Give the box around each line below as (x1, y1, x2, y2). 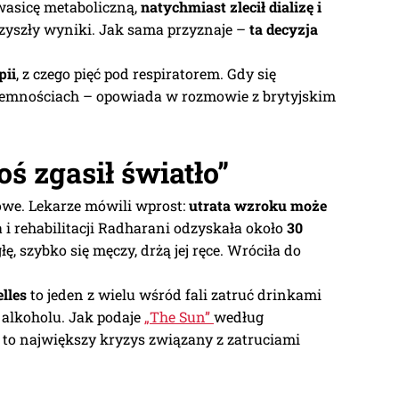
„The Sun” (144, 306, 214, 326)
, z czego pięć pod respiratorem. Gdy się (16, 63, 276, 83)
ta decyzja (249, 19, 318, 38)
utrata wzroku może (189, 195, 327, 215)
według (214, 306, 264, 326)
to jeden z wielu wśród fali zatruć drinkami (27, 284, 322, 304)
